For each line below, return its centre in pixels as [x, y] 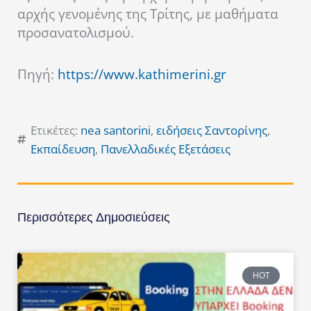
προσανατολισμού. [76, 32]
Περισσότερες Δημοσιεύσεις [94, 217]
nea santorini [116, 130]
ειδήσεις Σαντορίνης [212, 130]
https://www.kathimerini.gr [142, 75]
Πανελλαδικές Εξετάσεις [166, 149]
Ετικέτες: [56, 130]
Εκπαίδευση [63, 149]
